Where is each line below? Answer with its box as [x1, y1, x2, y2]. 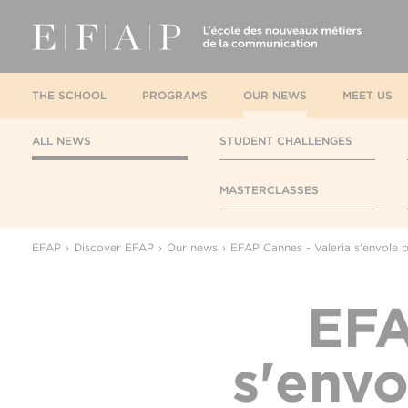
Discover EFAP [74, 240, 154, 254]
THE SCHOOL [32, 88, 107, 102]
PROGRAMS [142, 88, 208, 102]
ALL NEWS [32, 134, 91, 148]
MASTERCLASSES [219, 183, 319, 197]
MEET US [342, 88, 393, 102]
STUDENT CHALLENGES [219, 134, 352, 148]
